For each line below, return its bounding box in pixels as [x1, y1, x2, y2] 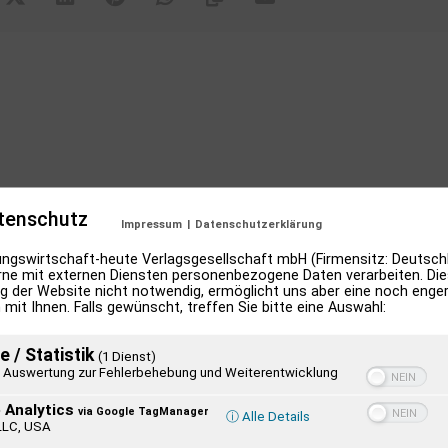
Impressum [120, 217, 182, 231]
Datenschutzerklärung [194, 217, 322, 231]
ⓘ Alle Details [226, 408, 310, 424]
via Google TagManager [78, 404, 209, 418]
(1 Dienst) [98, 348, 156, 364]
